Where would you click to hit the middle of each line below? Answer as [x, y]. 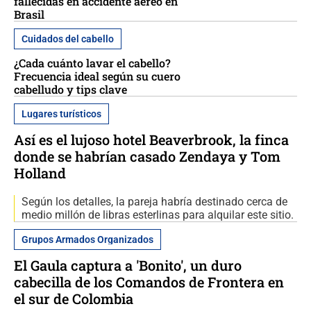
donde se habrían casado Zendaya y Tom [147, 156]
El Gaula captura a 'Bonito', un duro [128, 265]
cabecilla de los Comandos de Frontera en [149, 282]
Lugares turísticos [61, 114]
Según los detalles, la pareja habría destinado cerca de [154, 202]
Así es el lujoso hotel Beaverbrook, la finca [151, 140]
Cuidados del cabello [68, 39]
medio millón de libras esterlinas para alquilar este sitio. [158, 215]
